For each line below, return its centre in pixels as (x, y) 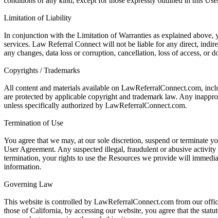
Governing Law (28, 184)
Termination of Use (34, 123)
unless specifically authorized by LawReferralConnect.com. (95, 105)
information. (23, 166)
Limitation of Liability (38, 18)
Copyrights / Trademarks (42, 70)
